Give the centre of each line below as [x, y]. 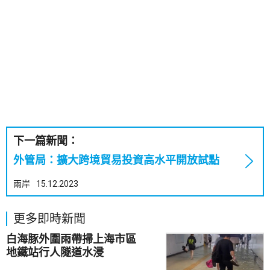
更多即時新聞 [49, 219]
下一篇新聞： [46, 141]
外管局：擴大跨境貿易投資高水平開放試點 [116, 160]
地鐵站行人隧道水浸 [55, 252]
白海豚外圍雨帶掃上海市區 [77, 239]
